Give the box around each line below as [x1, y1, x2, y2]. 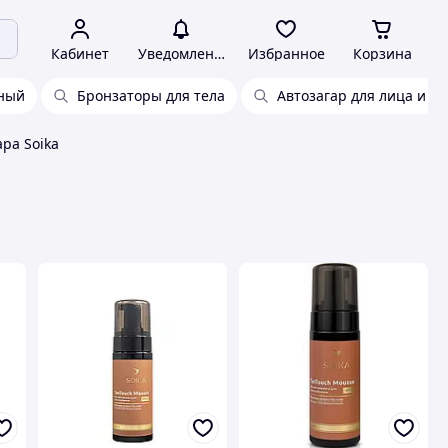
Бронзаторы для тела [77, 86, 225, 105]
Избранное [247, 44, 325, 63]
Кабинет [51, 44, 109, 63]
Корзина [352, 44, 412, 63]
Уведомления [137, 44, 231, 63]
